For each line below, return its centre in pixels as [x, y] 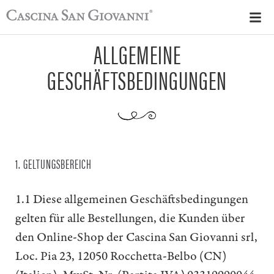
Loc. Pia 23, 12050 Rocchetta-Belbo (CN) [121, 256]
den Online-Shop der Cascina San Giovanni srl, [136, 237]
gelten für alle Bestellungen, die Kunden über [130, 218]
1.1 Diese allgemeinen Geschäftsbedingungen [132, 199]
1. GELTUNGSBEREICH [54, 163]
